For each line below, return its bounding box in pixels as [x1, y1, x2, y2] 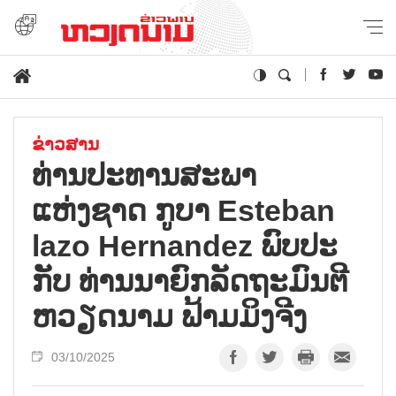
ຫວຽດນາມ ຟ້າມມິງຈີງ [32, 299, 307, 333]
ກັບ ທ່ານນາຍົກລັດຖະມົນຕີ [32, 263, 348, 298]
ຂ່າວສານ [32, 133, 99, 154]
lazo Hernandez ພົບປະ [32, 228, 338, 263]
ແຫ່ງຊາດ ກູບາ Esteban [32, 193, 335, 227]
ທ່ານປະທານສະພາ [32, 157, 256, 192]
